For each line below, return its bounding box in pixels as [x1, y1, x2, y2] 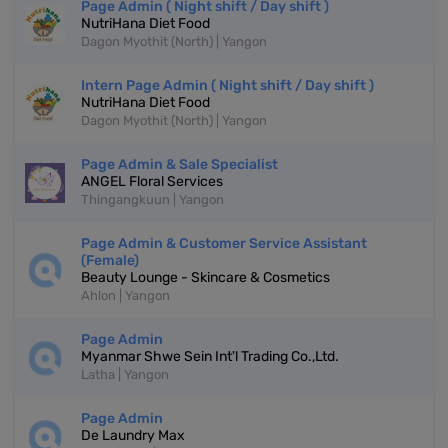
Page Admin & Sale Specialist [81, 156, 278, 174]
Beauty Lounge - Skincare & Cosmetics [81, 269, 330, 287]
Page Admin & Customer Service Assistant [81, 235, 367, 253]
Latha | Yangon [81, 367, 169, 383]
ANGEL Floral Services [81, 173, 223, 191]
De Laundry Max [81, 427, 185, 445]
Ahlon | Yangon [81, 288, 170, 304]
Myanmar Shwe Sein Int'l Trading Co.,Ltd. [81, 348, 339, 366]
